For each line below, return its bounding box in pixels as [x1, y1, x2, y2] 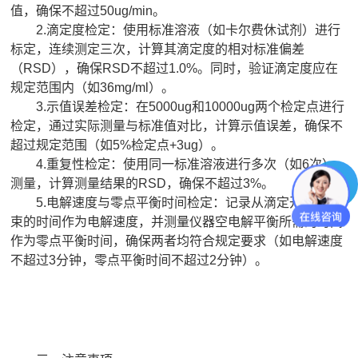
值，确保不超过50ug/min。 [10, 3, 166, 18]
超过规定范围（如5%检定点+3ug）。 [10, 137, 225, 152]
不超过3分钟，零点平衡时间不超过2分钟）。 [10, 253, 268, 267]
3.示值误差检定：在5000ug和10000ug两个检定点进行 [10, 99, 345, 113]
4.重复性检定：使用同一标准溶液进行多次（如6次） [10, 157, 336, 171]
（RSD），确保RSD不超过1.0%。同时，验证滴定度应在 [10, 61, 339, 75]
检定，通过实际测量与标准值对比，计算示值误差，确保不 [10, 118, 344, 133]
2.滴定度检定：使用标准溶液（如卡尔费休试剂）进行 [10, 22, 341, 37]
